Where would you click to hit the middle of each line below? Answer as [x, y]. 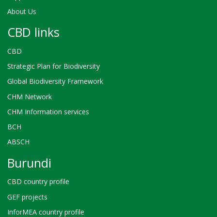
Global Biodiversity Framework [55, 81]
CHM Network [30, 96]
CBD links [33, 32]
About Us [22, 11]
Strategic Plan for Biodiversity [54, 66]
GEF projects [27, 197]
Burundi [29, 163]
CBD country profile [38, 182]
